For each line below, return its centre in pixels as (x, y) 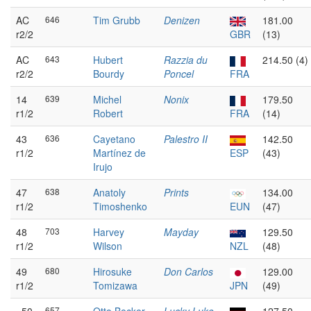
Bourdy (109, 74)
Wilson (108, 246)
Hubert (108, 60)
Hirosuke (112, 271)
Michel (107, 99)
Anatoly (109, 192)
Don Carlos (188, 271)
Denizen (182, 20)
